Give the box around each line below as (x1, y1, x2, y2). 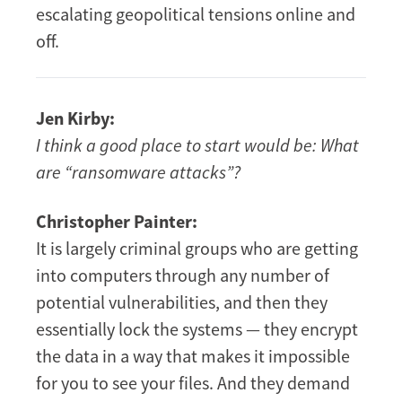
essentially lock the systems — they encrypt (36, 318, 358, 341)
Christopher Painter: (36, 210, 197, 233)
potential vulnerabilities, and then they (36, 291, 328, 314)
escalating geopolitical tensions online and (36, 3, 355, 26)
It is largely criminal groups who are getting (36, 237, 358, 260)
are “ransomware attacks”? (36, 161, 240, 184)
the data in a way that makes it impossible (36, 345, 350, 368)
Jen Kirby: (36, 107, 115, 130)
